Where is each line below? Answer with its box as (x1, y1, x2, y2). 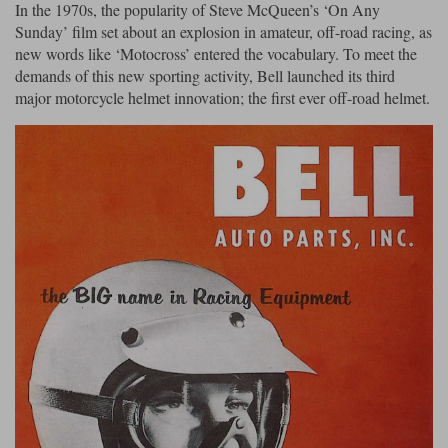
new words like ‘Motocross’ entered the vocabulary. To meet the (15, 42, 417, 64)
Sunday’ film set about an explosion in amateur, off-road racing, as (15, 20, 432, 42)
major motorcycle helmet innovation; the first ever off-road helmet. (15, 86, 430, 108)
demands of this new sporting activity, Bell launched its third (15, 64, 395, 86)
